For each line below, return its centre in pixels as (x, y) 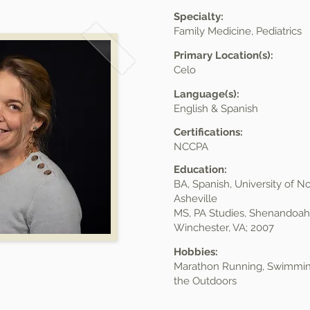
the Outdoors (205, 281)
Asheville (195, 199)
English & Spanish (216, 109)
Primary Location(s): (224, 55)
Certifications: (208, 132)
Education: (200, 170)
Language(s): (207, 94)
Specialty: (199, 17)
